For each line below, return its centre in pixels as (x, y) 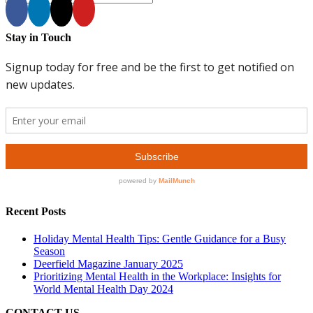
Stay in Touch (38, 37)
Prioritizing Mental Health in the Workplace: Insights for (157, 277)
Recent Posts (36, 212)
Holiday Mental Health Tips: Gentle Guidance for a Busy (160, 239)
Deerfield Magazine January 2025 (108, 264)
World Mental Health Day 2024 (103, 289)
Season (49, 252)
